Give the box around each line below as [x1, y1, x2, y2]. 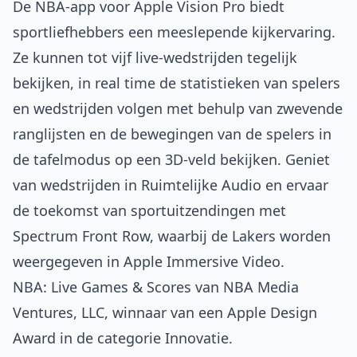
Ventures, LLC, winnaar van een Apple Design [13, 303, 317, 323]
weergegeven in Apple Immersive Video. [13, 252, 284, 272]
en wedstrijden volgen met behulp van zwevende [13, 99, 343, 119]
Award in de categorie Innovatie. [13, 328, 233, 348]
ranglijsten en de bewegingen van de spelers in [13, 124, 331, 144]
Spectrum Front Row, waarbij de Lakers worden [13, 226, 331, 246]
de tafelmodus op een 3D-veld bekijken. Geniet [13, 150, 330, 170]
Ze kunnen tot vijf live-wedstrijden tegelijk [13, 48, 297, 68]
